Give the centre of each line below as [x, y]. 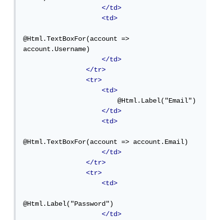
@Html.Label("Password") [70, 204]
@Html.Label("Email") [72, 101]
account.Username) [58, 49]
